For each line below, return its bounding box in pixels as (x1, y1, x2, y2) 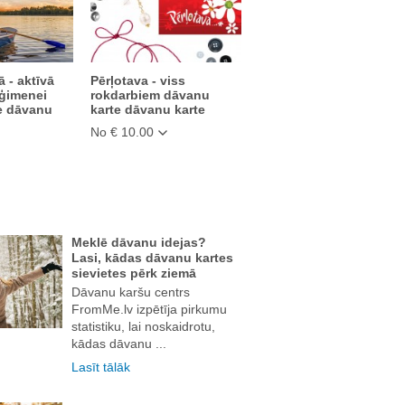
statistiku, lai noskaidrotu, (71, 318, 215, 334)
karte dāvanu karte (89, 102, 205, 117)
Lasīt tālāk (71, 359, 130, 374)
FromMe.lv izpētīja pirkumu (71, 301, 227, 316)
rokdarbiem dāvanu (89, 88, 210, 102)
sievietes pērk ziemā (71, 265, 196, 280)
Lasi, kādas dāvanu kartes (71, 250, 233, 265)
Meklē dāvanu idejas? (71, 234, 206, 250)
